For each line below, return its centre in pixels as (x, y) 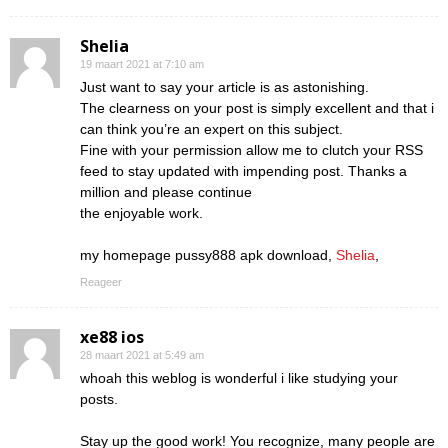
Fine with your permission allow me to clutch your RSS (251, 149)
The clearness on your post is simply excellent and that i (257, 107)
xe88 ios (112, 336)
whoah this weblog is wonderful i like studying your (239, 377)
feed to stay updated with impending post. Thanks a (243, 170)
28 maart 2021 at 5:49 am (142, 354)
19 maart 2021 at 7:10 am (142, 63)
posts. (99, 398)
